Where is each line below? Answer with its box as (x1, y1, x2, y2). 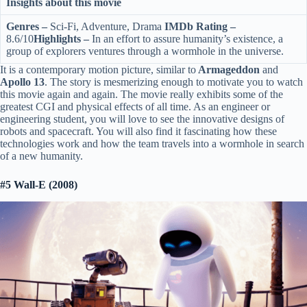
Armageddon (196, 64, 260, 76)
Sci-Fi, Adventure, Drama (47, 21, 164, 33)
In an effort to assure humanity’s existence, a (89, 33, 283, 45)
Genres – (6, 21, 47, 33)
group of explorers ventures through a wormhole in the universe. (6, 45, 284, 58)
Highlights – (34, 33, 89, 45)
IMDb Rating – (164, 21, 236, 33)
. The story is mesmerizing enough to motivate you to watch (45, 76, 303, 88)
